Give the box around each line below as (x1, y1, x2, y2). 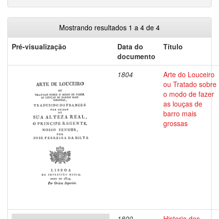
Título (163, 42, 183, 51)
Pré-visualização (12, 42, 66, 51)
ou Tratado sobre (163, 79, 217, 89)
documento (117, 51, 155, 61)
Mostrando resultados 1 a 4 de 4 (59, 22, 160, 32)
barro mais (163, 109, 197, 118)
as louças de (163, 99, 202, 109)
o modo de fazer (163, 89, 214, 99)
